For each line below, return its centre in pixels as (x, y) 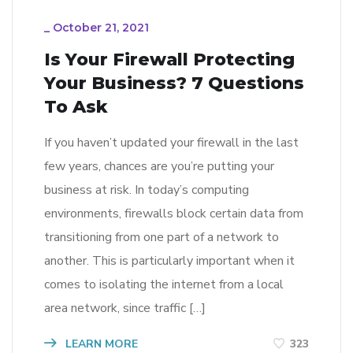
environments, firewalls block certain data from (174, 213)
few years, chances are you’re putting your (159, 166)
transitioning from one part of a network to (162, 237)
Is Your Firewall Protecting (169, 59)
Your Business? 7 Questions (174, 83)
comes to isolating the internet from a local (164, 284)
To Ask (76, 106)
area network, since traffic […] (125, 308)
